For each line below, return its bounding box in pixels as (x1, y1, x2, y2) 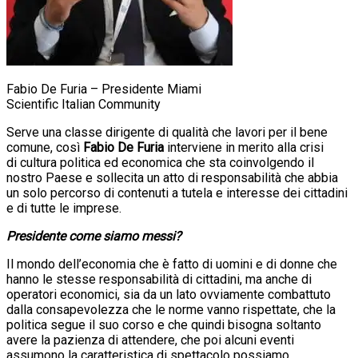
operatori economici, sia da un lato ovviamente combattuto (6, 286, 331, 302)
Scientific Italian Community (6, 96, 161, 112)
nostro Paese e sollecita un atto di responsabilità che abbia (6, 169, 338, 185)
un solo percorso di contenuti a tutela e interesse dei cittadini (6, 185, 348, 201)
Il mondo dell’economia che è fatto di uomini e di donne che (6, 256, 337, 272)
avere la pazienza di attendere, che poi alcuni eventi (6, 332, 294, 348)
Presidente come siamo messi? (6, 228, 181, 244)
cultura (20, 154, 57, 170)
